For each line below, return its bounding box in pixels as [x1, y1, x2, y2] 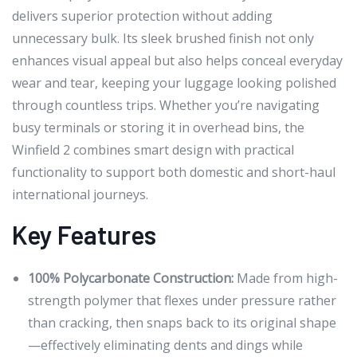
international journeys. [12, 185, 148, 203]
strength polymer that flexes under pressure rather [28, 291, 336, 309]
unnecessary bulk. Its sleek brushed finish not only [12, 29, 314, 47]
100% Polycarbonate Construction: [28, 269, 233, 287]
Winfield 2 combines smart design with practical [12, 140, 294, 159]
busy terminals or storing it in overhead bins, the [12, 118, 304, 136]
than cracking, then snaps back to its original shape [28, 313, 336, 331]
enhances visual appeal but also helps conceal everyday [12, 51, 343, 69]
